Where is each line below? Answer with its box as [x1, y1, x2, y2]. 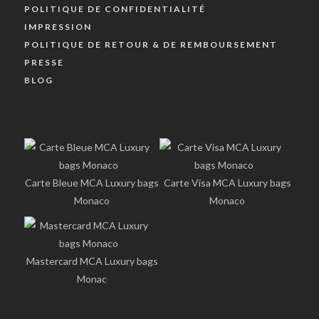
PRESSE [24, 56, 64, 68]
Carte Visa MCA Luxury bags [163, 176, 291, 189]
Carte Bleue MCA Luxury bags [25, 176, 159, 189]
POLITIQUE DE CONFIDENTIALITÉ [24, 3, 206, 14]
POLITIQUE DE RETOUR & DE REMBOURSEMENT [24, 38, 278, 50]
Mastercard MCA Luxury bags [26, 254, 158, 267]
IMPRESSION [24, 21, 92, 32]
